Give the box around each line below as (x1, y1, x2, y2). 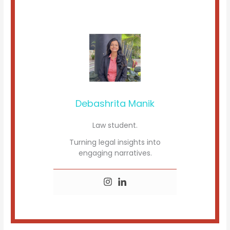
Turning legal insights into (69, 137, 161, 148)
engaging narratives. (78, 148, 152, 159)
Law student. (92, 120, 138, 131)
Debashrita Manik (75, 97, 155, 110)
